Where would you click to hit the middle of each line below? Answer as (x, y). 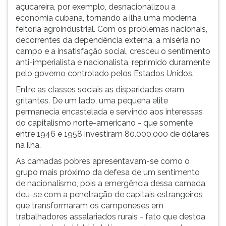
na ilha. (28, 145)
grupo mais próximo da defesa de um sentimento (108, 172)
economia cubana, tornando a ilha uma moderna (106, 18)
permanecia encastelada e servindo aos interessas (109, 112)
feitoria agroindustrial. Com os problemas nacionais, (111, 29)
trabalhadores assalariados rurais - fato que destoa (110, 217)
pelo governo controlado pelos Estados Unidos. (105, 73)
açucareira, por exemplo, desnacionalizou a (96, 7)
